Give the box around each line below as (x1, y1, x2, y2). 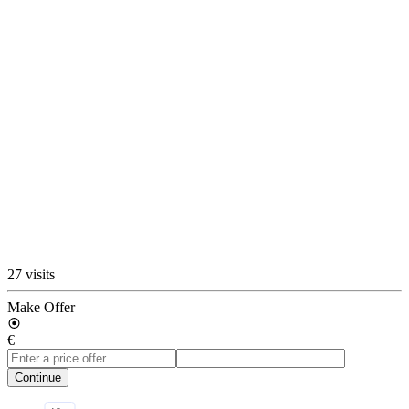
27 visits (7, 266, 55, 282)
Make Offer (7, 299, 75, 315)
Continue (15, 370, 61, 384)
